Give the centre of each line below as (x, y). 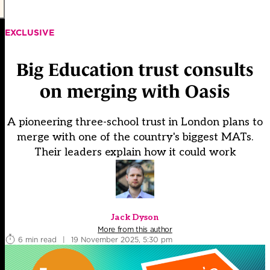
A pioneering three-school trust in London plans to (135, 122)
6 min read (37, 239)
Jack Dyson (135, 218)
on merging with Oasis (135, 92)
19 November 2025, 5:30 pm (122, 239)
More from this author (135, 230)
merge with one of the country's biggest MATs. (135, 137)
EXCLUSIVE (30, 32)
